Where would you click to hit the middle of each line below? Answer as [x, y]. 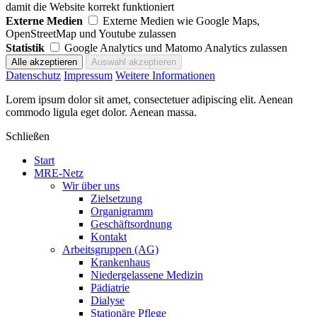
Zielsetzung [116, 199]
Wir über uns [91, 186]
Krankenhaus [120, 263]
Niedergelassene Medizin [147, 275]
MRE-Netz [59, 173]
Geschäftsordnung [131, 224]
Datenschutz [33, 76]
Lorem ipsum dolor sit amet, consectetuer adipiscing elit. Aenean [149, 100]
